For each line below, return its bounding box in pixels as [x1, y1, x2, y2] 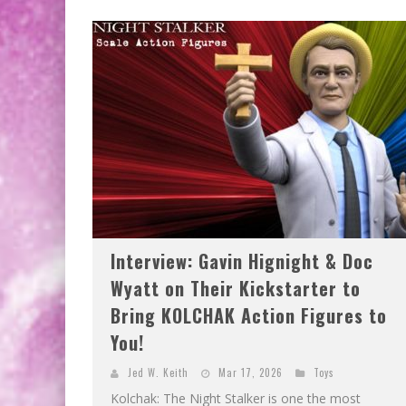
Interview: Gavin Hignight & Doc [111, 246, 373, 275]
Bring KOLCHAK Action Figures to [111, 301, 387, 329]
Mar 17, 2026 [218, 364, 283, 380]
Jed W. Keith [128, 364, 188, 380]
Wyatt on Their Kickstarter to [111, 274, 361, 302]
